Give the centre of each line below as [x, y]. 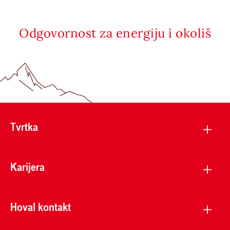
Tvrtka [24, 126]
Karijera [27, 166]
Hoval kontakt [41, 206]
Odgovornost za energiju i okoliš [115, 33]
